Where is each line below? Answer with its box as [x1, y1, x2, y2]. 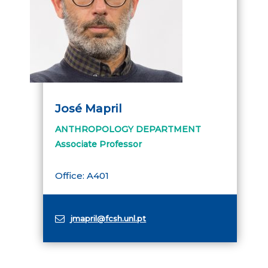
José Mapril [55, 102, 123, 115]
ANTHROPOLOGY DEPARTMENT [55, 124, 202, 135]
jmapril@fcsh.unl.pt [71, 213, 147, 223]
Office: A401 [55, 170, 109, 181]
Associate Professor [55, 139, 142, 150]
